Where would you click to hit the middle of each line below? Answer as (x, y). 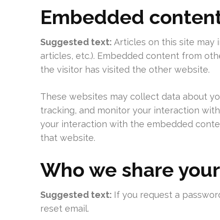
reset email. (65, 208)
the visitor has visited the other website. (125, 69)
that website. (68, 138)
